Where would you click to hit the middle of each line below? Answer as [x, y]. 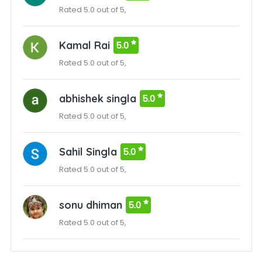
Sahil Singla [88, 152]
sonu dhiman [90, 205]
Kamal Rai [84, 45]
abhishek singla [97, 99]
